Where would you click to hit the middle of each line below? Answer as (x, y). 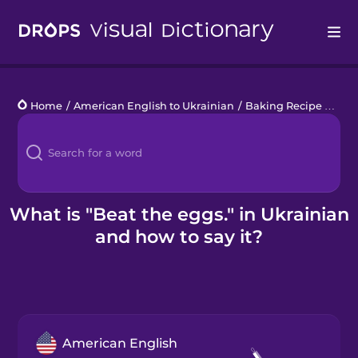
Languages (50, 117)
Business (44, 237)
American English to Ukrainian (154, 105)
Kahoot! (40, 197)
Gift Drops (46, 277)
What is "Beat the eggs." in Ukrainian (179, 214)
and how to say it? (179, 236)
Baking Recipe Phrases (285, 105)
